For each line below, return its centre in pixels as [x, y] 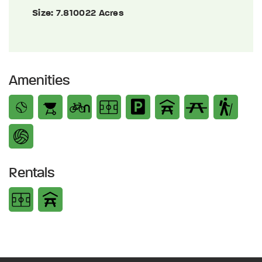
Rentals [32, 174]
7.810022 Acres [90, 13]
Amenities [39, 81]
